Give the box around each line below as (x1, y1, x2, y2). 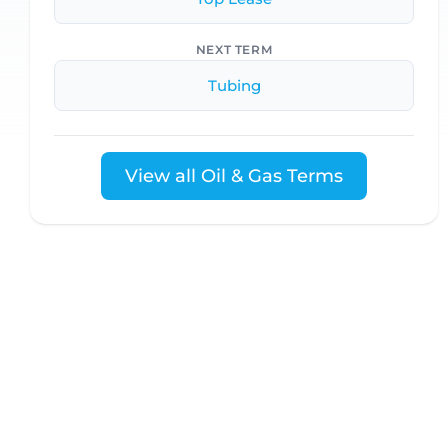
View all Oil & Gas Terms (125, 165, 343, 187)
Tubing (207, 76, 261, 95)
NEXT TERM (195, 42, 273, 57)
